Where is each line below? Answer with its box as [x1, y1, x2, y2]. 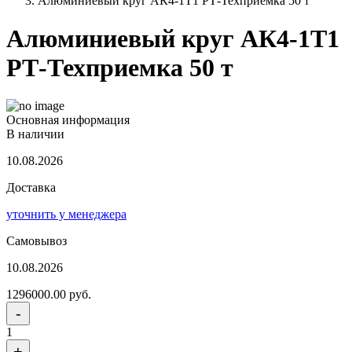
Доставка [6, 181, 56, 195]
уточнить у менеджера [6, 207, 126, 222]
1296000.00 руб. [6, 288, 91, 302]
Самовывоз [6, 234, 67, 248]
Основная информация [6, 113, 130, 127]
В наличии [6, 127, 64, 141]
